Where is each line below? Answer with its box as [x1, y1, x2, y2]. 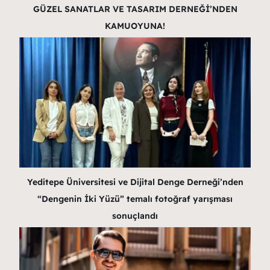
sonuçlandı [112, 210, 158, 222]
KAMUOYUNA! [105, 20, 165, 32]
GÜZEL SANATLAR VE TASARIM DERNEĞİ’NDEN [33, 4, 237, 15]
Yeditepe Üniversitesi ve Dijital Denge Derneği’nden [27, 177, 243, 188]
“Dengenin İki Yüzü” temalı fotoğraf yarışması [37, 193, 233, 205]
